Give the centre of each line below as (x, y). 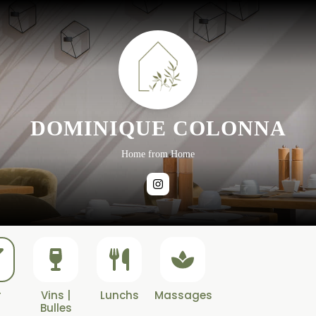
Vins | (56, 295)
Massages (183, 295)
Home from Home (158, 154)
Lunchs (119, 295)
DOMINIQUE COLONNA (158, 128)
